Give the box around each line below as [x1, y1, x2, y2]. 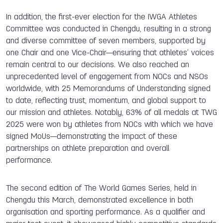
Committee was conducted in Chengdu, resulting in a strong [6, 25, 211, 33]
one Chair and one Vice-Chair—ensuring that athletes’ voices [6, 49, 214, 57]
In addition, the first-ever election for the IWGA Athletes [6, 13, 197, 21]
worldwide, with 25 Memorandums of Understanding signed [6, 85, 211, 93]
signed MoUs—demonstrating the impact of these [6, 132, 177, 141]
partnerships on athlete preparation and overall [6, 144, 169, 153]
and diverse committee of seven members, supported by [6, 37, 206, 45]
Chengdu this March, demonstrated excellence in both [6, 196, 193, 205]
